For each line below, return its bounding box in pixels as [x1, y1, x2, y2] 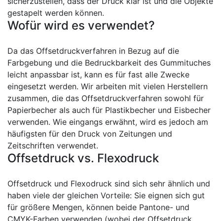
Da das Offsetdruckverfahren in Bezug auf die [7, 46, 179, 56]
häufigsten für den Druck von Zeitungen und [7, 129, 172, 139]
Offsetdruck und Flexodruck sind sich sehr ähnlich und [7, 179, 210, 188]
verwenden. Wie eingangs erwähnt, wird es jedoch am [7, 117, 208, 127]
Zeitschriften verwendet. [7, 141, 98, 150]
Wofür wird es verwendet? [7, 18, 155, 33]
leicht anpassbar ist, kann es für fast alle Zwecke [7, 70, 189, 79]
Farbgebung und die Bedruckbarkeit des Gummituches [7, 58, 211, 68]
